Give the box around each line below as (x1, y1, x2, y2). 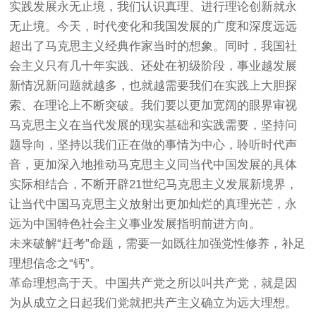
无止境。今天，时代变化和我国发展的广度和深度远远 (9, 20, 298, 33)
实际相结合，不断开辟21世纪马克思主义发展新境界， (9, 178, 298, 191)
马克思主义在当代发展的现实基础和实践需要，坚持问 (9, 119, 298, 132)
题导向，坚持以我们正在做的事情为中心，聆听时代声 (9, 138, 298, 152)
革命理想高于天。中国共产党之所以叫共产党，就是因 (9, 276, 298, 290)
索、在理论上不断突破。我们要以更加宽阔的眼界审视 (9, 99, 298, 112)
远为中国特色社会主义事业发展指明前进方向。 (9, 217, 262, 231)
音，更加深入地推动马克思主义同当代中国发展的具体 (9, 158, 298, 171)
